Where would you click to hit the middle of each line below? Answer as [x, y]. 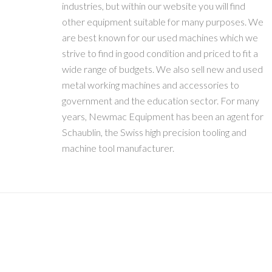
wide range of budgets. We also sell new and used [162, 69]
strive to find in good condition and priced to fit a [160, 53]
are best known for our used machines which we [160, 37]
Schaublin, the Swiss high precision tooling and [154, 132]
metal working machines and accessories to [151, 85]
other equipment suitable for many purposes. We [163, 22]
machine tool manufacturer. [118, 148]
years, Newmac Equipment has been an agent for [163, 116]
